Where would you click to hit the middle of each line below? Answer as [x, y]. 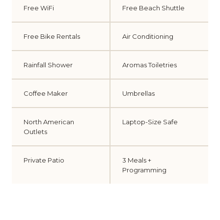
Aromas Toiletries [150, 65]
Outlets [35, 132]
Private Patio [44, 160]
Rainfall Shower [48, 65]
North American [49, 122]
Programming [144, 170]
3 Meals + [137, 160]
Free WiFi [39, 8]
